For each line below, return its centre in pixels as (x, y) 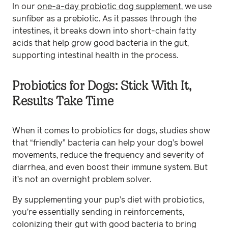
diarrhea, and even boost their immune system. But (110, 167)
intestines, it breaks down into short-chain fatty (104, 31)
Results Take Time (63, 100)
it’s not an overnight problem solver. (83, 179)
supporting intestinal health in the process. (96, 55)
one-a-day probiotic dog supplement (109, 6)
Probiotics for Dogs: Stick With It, (102, 85)
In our (25, 6)
